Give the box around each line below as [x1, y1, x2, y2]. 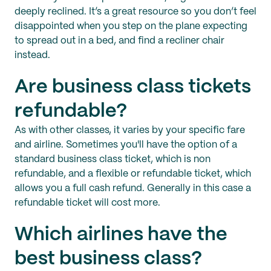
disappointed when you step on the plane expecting [15, 22, 247, 31]
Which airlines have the [15, 226, 227, 244]
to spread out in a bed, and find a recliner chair [15, 36, 224, 46]
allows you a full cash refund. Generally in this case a [15, 184, 251, 194]
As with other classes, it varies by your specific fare [15, 126, 245, 135]
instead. [15, 51, 50, 60]
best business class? [15, 250, 202, 269]
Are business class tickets [15, 78, 251, 97]
